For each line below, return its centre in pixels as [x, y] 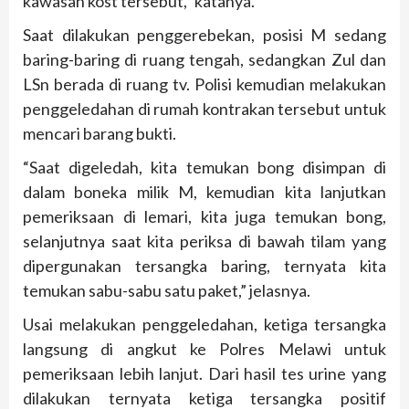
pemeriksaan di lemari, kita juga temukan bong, [204, 217]
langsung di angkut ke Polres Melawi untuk [204, 349]
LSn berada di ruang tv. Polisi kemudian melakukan [204, 84]
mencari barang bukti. [100, 134]
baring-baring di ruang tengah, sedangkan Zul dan [204, 60]
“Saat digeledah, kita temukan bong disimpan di [204, 168]
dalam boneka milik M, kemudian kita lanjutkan [204, 192]
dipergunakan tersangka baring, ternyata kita [204, 266]
